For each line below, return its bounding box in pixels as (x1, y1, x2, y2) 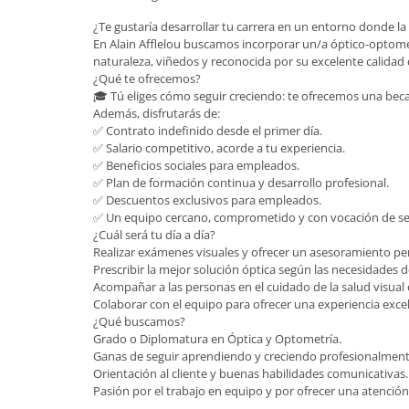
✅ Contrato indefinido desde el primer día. (93, 122, 322, 139)
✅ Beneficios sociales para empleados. (93, 157, 299, 173)
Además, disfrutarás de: (93, 105, 220, 121)
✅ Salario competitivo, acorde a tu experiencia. (93, 140, 345, 156)
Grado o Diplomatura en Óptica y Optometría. (93, 330, 341, 347)
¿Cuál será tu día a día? (93, 226, 215, 243)
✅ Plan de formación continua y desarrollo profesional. (93, 174, 389, 191)
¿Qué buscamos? (93, 313, 185, 330)
